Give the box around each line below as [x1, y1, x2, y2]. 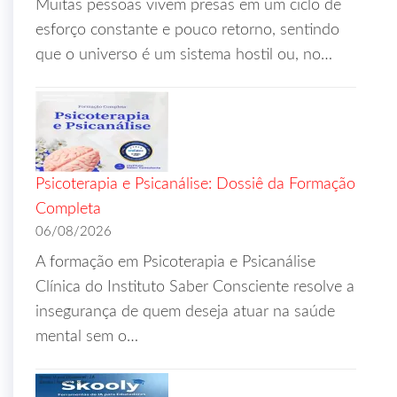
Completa [35, 200, 101, 217]
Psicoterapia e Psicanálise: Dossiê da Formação [35, 175, 355, 192]
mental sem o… [35, 328, 138, 345]
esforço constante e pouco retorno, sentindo [35, 21, 339, 38]
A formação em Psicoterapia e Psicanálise [35, 253, 315, 270]
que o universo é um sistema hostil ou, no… [35, 46, 332, 63]
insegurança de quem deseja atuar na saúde [35, 303, 335, 320]
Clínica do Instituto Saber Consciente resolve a [35, 278, 354, 295]
